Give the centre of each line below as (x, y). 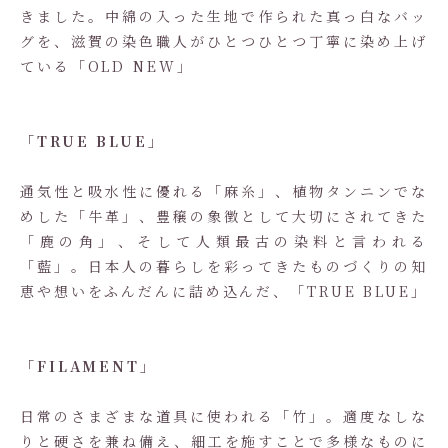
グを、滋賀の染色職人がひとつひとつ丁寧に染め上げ (224, 41)
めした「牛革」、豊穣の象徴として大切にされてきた (224, 216)
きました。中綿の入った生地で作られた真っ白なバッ (224, 16)
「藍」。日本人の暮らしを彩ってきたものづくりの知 (224, 266)
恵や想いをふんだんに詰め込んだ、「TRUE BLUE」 (224, 291)
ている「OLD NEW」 (107, 66)
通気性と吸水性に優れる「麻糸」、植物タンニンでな (224, 191)
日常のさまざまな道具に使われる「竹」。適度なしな (224, 416)
